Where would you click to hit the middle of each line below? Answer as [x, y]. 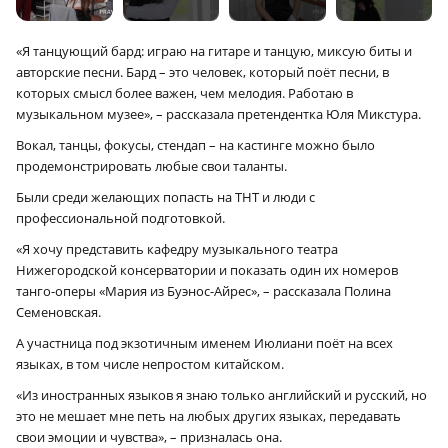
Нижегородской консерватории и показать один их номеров [207, 270]
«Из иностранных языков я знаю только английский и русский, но [221, 395]
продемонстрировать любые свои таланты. [151, 166]
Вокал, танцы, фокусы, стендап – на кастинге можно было [195, 145]
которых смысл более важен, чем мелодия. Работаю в [184, 93]
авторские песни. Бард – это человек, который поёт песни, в [202, 72]
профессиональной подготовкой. [120, 218]
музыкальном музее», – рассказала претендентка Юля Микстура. [218, 114]
